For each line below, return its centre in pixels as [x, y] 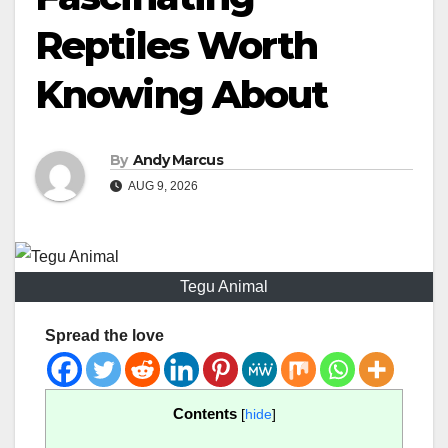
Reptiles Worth [176, 45]
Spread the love [104, 336]
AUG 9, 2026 [162, 186]
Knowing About [181, 94]
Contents [204, 414]
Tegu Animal [224, 287]
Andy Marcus [177, 160]
